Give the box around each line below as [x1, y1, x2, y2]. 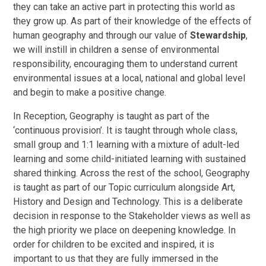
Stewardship [190, 29, 246, 41]
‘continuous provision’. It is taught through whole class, [13, 124, 238, 136]
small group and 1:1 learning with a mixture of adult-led [13, 138, 240, 150]
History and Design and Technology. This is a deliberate [13, 195, 243, 207]
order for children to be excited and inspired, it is [13, 238, 215, 250]
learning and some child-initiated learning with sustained [13, 153, 246, 164]
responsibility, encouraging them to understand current [13, 58, 238, 69]
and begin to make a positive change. [13, 86, 167, 98]
